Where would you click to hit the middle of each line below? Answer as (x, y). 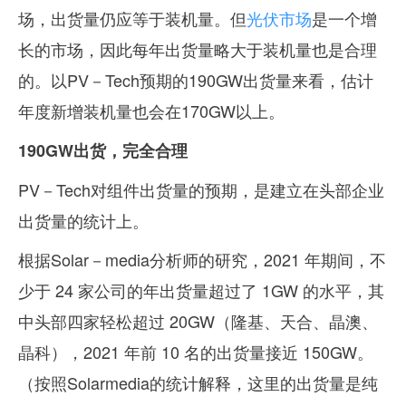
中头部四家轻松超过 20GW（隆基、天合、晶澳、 (198, 320)
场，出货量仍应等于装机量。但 (132, 19)
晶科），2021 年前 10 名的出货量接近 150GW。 (196, 351)
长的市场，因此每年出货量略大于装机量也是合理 (198, 49)
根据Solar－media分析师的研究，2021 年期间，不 (202, 259)
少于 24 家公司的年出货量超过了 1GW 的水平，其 (201, 290)
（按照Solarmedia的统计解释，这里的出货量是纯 (198, 382)
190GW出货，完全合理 (103, 150)
